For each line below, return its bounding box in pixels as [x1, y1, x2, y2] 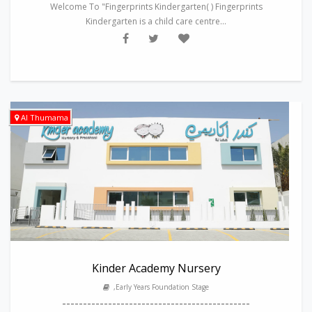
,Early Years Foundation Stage [109, 282, 209, 292]
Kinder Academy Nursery [91, 260, 221, 276]
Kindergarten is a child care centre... [86, 15, 226, 27]
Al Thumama [19, 112, 70, 123]
